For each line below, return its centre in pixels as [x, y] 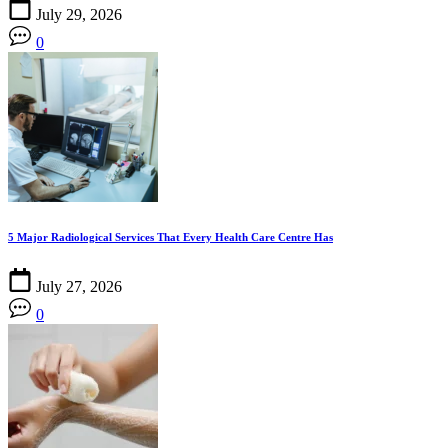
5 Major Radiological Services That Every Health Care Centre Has [170, 236]
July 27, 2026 [79, 286]
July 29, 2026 [79, 14]
